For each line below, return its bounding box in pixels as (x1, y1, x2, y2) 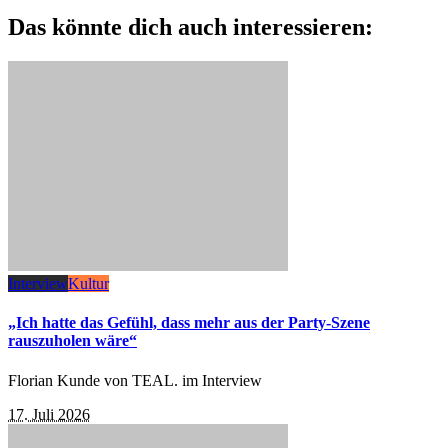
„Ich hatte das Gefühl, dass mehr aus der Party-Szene (8, 314, 370, 332)
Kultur (68, 275, 109, 293)
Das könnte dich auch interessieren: (8, 14, 373, 41)
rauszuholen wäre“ (8, 332, 137, 350)
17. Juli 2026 (8, 405, 90, 423)
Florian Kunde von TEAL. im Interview (8, 371, 262, 389)
